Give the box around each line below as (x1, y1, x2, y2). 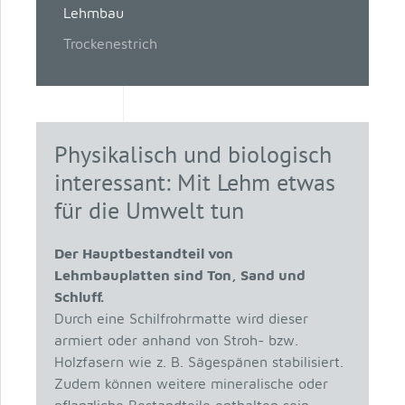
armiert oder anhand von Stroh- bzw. (53, 332, 298, 348)
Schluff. (53, 288, 104, 305)
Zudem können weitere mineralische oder (53, 375, 328, 391)
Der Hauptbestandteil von (53, 245, 233, 261)
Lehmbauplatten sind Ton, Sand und (53, 267, 306, 283)
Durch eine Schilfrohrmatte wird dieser (53, 310, 308, 326)
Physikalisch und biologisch (53, 139, 332, 169)
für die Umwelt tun (53, 195, 244, 225)
